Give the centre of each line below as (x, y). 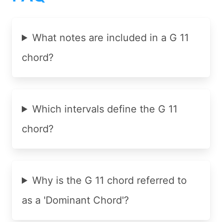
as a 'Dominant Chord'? (75, 200)
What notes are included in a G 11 (111, 37)
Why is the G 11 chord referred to (110, 180)
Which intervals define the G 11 (105, 109)
